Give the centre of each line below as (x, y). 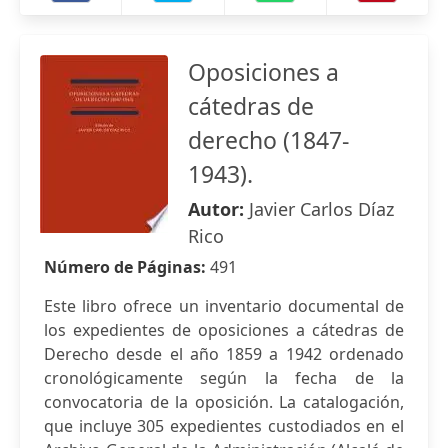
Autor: (218, 209)
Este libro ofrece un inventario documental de (224, 306)
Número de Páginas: (127, 267)
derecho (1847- (268, 140)
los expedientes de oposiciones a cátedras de (224, 330)
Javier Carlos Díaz (321, 209)
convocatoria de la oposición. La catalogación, (224, 402)
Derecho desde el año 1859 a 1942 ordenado (224, 354)
